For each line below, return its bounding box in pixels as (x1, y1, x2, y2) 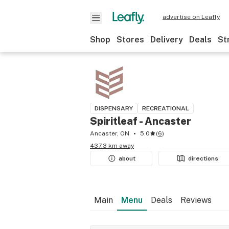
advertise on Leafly (163, 13, 220, 20)
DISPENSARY (95, 105, 133, 112)
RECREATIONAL (142, 105, 189, 112)
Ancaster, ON (90, 130, 129, 137)
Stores (117, 35, 144, 44)
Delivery (150, 35, 183, 44)
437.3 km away (90, 142, 134, 149)
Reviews (180, 195, 212, 205)
